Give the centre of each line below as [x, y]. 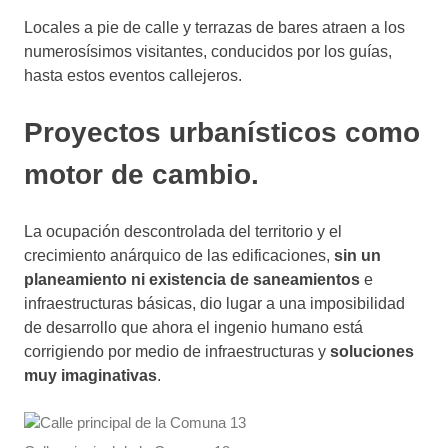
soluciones [372, 351]
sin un [357, 255]
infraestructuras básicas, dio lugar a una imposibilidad [214, 303]
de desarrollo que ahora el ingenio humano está [193, 327]
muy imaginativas [90, 375]
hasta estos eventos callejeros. [133, 75]
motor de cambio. [141, 174]
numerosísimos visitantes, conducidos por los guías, [208, 51]
